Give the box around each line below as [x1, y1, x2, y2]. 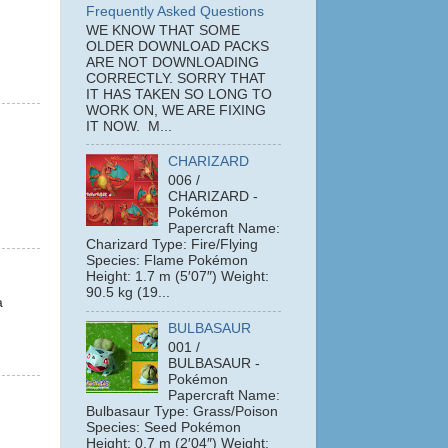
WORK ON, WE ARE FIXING [86, 102, 266, 118]
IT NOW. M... [86, 118, 172, 134]
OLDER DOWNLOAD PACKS [86, 38, 269, 54]
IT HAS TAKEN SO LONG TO [86, 86, 272, 102]
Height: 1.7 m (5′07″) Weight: [86, 269, 269, 285]
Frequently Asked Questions [86, 3, 264, 19]
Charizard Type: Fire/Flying [86, 237, 258, 253]
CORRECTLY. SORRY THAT [86, 70, 266, 86]
